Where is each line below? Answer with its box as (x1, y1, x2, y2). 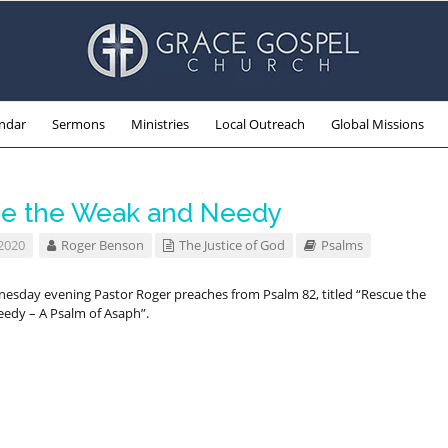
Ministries (130, 115, 189, 133)
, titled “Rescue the (315, 285, 426, 303)
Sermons (51, 115, 105, 133)
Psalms (320, 236, 363, 254)
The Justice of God (178, 236, 285, 254)
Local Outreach (214, 115, 305, 133)
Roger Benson (60, 236, 144, 254)
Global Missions (330, 115, 424, 133)
